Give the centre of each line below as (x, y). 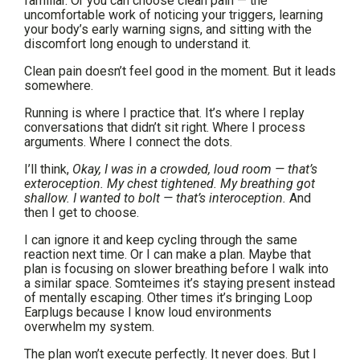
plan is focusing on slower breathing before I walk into (176, 269)
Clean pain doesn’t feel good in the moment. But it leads (180, 72)
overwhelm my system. (89, 327)
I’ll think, (48, 170)
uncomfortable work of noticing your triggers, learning (174, 15)
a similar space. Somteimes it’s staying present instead (180, 284)
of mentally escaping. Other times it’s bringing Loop (168, 298)
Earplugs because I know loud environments (148, 313)
